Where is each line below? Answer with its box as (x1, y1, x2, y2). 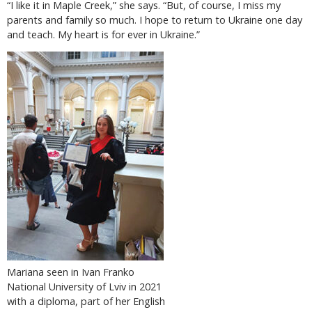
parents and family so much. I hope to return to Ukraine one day (7, 13, 302, 26)
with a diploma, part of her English (7, 294, 165, 308)
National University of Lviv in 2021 (7, 279, 162, 293)
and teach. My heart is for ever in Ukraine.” (7, 27, 200, 41)
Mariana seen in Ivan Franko (7, 265, 134, 279)
